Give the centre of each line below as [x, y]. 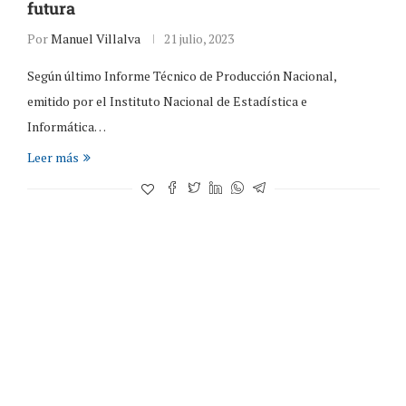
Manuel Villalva [95, 38]
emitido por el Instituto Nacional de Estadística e [167, 101]
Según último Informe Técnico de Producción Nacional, [181, 75]
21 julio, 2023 [198, 38]
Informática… [66, 126]
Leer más [53, 157]
